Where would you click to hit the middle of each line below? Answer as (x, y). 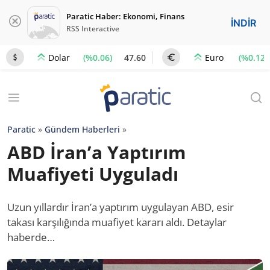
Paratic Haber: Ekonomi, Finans (125, 16)
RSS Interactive (93, 29)
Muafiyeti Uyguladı (93, 174)
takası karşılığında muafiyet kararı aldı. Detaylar (117, 222)
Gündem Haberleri (82, 129)
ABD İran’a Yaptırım (96, 152)
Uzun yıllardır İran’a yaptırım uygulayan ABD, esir (121, 207)
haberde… (31, 237)
